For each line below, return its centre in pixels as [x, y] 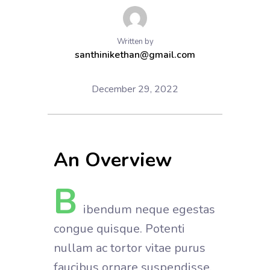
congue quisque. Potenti [119, 228]
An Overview [113, 160]
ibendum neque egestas [149, 209]
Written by [135, 41]
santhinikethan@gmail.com [135, 55]
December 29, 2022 [135, 89]
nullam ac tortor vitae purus [130, 248]
